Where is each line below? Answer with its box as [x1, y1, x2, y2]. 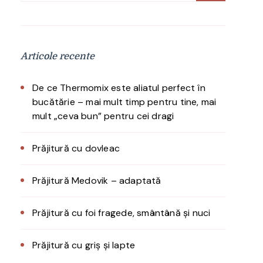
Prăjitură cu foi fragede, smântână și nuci [32, 207, 211, 219]
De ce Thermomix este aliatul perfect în [32, 82, 205, 94]
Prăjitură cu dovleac [32, 142, 120, 154]
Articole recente [21, 51, 95, 62]
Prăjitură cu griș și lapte [32, 239, 136, 251]
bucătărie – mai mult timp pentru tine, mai [32, 96, 217, 108]
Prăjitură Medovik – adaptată [32, 174, 161, 187]
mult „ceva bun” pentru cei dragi [32, 110, 174, 122]
